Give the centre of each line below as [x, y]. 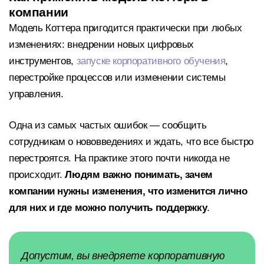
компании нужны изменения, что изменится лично [128, 192]
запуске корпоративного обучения [151, 61]
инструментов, [43, 61]
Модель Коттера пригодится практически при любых [126, 28]
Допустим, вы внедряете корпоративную [123, 255]
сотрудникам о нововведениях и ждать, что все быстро [131, 142]
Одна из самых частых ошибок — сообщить [108, 126]
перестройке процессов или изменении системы [117, 77]
